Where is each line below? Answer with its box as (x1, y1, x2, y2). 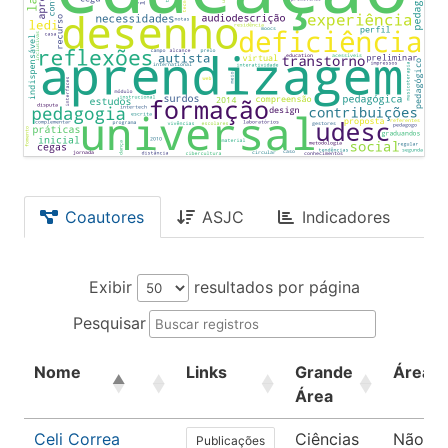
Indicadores (302, 207, 390, 228)
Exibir (88, 277, 137, 298)
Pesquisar (72, 313, 146, 334)
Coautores (65, 207, 144, 228)
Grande (295, 362, 353, 383)
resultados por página (188, 277, 360, 298)
